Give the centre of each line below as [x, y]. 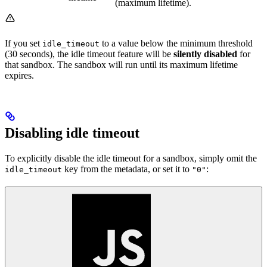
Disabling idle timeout [72, 133]
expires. [19, 75]
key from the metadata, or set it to [127, 169]
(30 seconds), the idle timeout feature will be [89, 54]
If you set [24, 43]
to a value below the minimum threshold [176, 43]
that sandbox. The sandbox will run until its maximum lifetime [121, 64]
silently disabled [205, 54]
